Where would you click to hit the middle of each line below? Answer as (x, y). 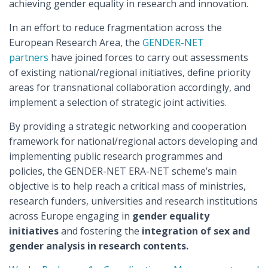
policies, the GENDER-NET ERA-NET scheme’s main (123, 171)
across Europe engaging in (69, 216)
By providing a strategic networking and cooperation (128, 126)
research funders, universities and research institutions (133, 201)
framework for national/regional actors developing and (133, 141)
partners (29, 57)
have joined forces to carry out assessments (148, 57)
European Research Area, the (76, 42)
